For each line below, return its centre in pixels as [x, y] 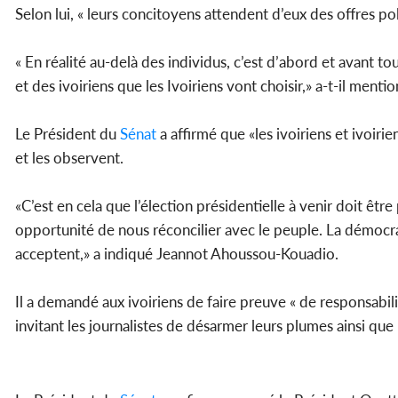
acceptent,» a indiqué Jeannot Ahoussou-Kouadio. [177, 254]
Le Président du [68, 134]
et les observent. [69, 158]
